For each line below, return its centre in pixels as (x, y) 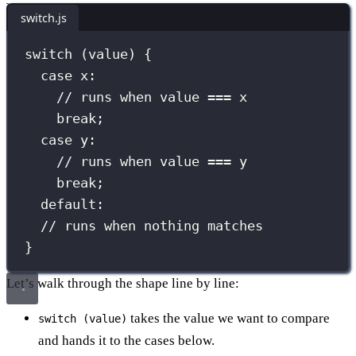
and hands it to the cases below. (126, 340)
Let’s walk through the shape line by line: (123, 283)
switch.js (43, 17)
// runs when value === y (152, 162)
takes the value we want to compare (228, 318)
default (69, 205)
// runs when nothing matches (152, 226)
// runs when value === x (152, 97)
